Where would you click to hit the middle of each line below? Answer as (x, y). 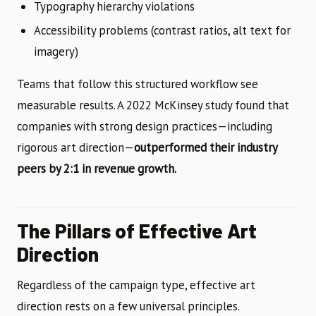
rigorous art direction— (75, 148)
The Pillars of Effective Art (137, 231)
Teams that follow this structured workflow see (138, 84)
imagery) (56, 52)
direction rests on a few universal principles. (128, 306)
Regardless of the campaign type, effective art (136, 285)
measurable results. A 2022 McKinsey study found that (153, 105)
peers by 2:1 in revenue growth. (97, 169)
